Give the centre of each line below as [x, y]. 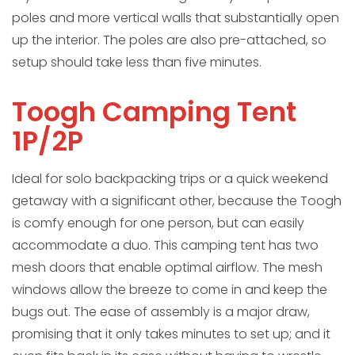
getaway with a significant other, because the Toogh [177, 201]
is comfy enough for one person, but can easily [158, 223]
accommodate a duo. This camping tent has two [165, 246]
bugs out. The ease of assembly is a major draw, [161, 312]
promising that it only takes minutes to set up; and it [171, 334]
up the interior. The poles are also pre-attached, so [169, 40]
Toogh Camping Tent [154, 112]
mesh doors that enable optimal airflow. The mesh [167, 268]
